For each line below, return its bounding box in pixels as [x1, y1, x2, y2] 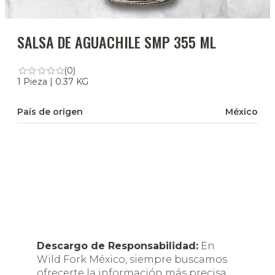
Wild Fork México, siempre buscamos [37, 254, 227, 265]
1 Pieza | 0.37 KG [17, 76, 88, 87]
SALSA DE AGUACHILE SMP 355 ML [17, 31, 216, 53]
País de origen [17, 106, 83, 117]
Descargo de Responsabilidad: [37, 240, 198, 252]
